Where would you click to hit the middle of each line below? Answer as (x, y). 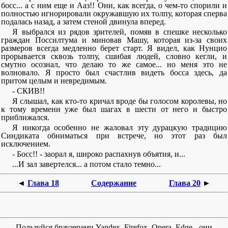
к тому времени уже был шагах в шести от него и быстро (114, 109)
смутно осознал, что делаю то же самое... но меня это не (114, 64)
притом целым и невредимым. (54, 81)
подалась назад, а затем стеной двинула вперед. (83, 22)
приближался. (25, 117)
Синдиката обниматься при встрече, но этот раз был (114, 136)
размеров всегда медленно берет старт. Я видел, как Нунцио (114, 48)
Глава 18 (43, 183)
